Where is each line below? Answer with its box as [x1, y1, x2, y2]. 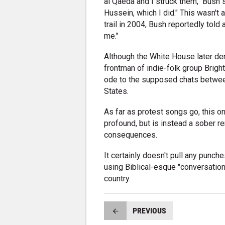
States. [104, 86, 129, 96]
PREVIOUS [132, 205, 166, 215]
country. [104, 174, 131, 184]
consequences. [104, 130, 158, 140]
